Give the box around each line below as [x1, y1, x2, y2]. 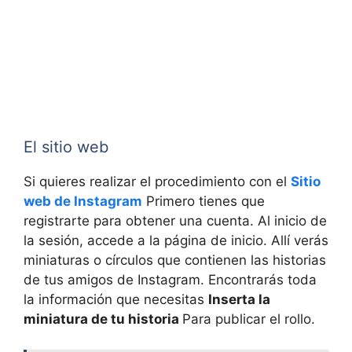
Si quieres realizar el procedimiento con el [24, 174, 291, 190]
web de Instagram [24, 193, 142, 210]
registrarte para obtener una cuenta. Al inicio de [24, 213, 327, 229]
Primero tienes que [142, 193, 265, 210]
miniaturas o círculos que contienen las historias [24, 252, 326, 269]
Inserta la [208, 291, 270, 308]
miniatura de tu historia [24, 311, 182, 328]
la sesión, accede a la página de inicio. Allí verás [24, 233, 328, 249]
